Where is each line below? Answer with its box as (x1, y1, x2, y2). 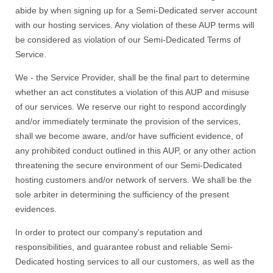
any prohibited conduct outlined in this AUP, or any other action (15, 146, 256, 155)
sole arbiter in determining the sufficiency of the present (15, 190, 229, 199)
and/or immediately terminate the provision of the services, (15, 116, 241, 126)
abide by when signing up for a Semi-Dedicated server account (15, 5, 257, 15)
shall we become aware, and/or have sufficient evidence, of (15, 131, 243, 141)
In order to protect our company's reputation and (15, 227, 202, 237)
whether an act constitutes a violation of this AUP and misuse (15, 87, 249, 97)
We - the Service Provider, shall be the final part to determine (15, 73, 250, 82)
